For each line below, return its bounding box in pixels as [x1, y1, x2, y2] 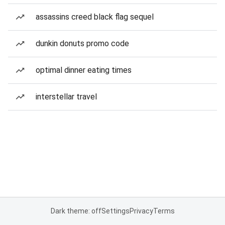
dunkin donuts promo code [36, 39, 129, 48]
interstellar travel [36, 92, 97, 101]
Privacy [129, 207, 153, 215]
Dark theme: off [50, 207, 101, 215]
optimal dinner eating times [36, 65, 132, 75]
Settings [101, 207, 130, 215]
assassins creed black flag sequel [36, 12, 154, 22]
